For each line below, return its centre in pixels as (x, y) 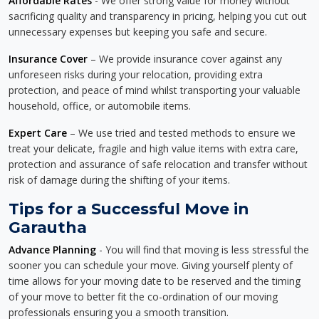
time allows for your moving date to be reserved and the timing (155, 281)
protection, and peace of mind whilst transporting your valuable (155, 90)
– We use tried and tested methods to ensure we (181, 133)
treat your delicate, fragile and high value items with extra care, (153, 148)
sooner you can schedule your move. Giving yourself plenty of (151, 265)
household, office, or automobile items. (100, 106)
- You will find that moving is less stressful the (203, 250)
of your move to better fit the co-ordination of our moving (143, 297)
